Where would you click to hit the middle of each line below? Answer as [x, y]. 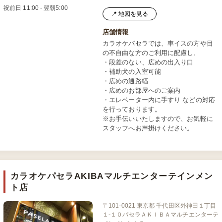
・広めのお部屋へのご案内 [142, 90]
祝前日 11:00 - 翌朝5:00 [36, 8]
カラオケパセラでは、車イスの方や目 [158, 43]
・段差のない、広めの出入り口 [148, 62]
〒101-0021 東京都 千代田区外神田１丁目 [160, 206]
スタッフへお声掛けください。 [148, 128]
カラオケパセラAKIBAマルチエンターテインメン [112, 176]
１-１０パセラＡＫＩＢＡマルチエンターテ [161, 215]
